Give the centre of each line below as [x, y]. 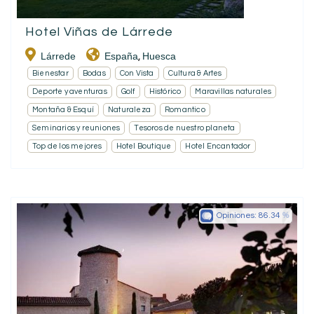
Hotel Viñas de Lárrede [99, 32]
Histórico [165, 91]
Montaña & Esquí [63, 109]
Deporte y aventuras [70, 91]
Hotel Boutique [144, 146]
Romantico [185, 109]
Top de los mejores [67, 146]
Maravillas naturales [233, 91]
